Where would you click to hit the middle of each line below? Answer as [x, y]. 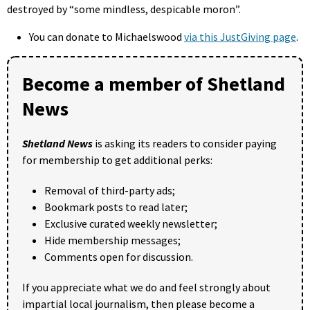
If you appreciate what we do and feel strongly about [146, 287]
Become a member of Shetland [154, 83]
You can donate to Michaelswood [107, 36]
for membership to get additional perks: [117, 159]
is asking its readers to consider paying [185, 143]
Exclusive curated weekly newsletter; [131, 223]
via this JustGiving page [240, 36]
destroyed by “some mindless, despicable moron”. [124, 9]
